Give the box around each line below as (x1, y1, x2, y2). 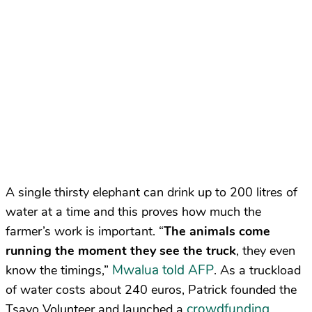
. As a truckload (214, 262, 301, 279)
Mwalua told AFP (112, 261, 214, 280)
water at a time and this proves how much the (6, 203, 261, 221)
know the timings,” (6, 262, 112, 279)
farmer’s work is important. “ (6, 223, 164, 240)
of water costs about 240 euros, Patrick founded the (6, 281, 297, 299)
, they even (236, 242, 295, 260)
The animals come (164, 223, 270, 240)
